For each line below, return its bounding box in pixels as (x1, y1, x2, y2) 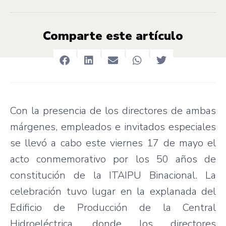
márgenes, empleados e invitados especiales (10, 120, 216, 134)
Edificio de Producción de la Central (10, 200, 216, 214)
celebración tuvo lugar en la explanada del (10, 184, 216, 198)
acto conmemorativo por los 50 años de (10, 152, 216, 166)
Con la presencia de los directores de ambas (10, 103, 216, 118)
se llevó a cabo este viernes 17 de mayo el (10, 136, 216, 150)
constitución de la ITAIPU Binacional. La (10, 168, 216, 182)
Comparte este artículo (43, 27, 183, 44)
